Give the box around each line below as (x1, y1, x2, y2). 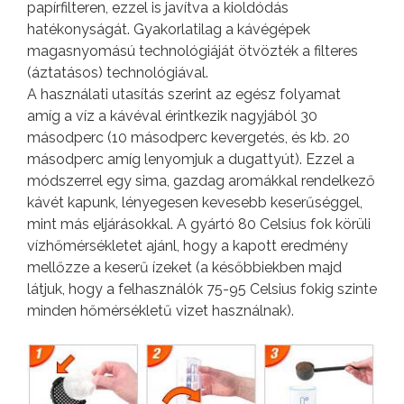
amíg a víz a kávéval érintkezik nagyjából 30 (27, 106, 317, 124)
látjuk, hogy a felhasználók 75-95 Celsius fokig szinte (27, 280, 377, 298)
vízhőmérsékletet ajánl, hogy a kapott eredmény (27, 236, 348, 254)
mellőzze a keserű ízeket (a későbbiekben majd (27, 258, 342, 276)
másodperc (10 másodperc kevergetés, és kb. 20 (27, 128, 350, 146)
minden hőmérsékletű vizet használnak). (27, 301, 294, 319)
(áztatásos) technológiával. (27, 63, 208, 81)
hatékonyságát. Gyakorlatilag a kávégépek (27, 20, 310, 38)
